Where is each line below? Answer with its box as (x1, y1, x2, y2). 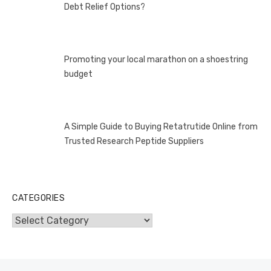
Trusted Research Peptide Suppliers (64, 135, 204, 146)
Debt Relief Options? (64, 2, 145, 13)
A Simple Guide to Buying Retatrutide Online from (64, 121, 258, 132)
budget (64, 69, 93, 80)
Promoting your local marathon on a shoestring (64, 54, 248, 65)
